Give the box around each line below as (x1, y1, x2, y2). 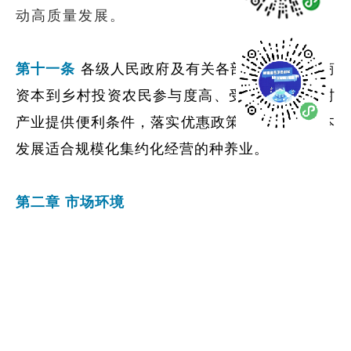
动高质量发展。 (16, 8, 125, 24)
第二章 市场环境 (16, 194, 125, 210)
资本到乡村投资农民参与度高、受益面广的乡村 (16, 88, 335, 103)
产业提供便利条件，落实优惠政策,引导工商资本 (16, 114, 335, 130)
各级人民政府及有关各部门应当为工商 (80, 61, 336, 77)
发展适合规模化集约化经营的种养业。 (16, 141, 269, 157)
